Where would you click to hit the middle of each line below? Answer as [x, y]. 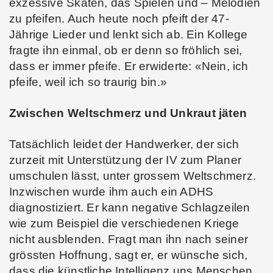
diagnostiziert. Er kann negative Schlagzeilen [130, 208]
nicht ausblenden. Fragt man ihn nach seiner [129, 239]
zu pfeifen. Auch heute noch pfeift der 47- [119, 19]
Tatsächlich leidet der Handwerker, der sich [124, 144]
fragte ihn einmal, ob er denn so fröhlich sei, [126, 51]
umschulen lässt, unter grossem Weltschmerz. [133, 176]
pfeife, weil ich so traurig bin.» [88, 82]
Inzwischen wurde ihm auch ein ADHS [112, 192]
